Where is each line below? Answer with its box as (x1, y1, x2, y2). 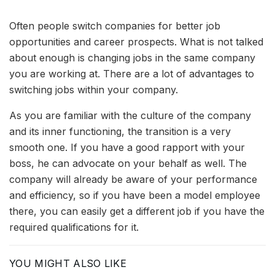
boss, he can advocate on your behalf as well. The (9, 157, 247, 170)
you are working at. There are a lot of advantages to (9, 68, 254, 80)
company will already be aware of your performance (9, 173, 257, 186)
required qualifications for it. (9, 221, 139, 234)
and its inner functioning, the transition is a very (9, 125, 231, 138)
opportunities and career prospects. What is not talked (9, 36, 263, 48)
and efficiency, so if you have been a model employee (9, 189, 260, 202)
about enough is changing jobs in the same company (9, 52, 255, 64)
